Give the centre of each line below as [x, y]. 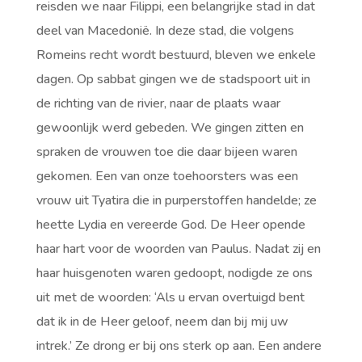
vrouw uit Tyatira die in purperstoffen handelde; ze [176, 200]
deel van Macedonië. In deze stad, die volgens [165, 31]
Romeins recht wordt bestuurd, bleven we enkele [176, 55]
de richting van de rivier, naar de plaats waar [158, 103]
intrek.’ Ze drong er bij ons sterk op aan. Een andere [179, 346]
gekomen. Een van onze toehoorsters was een [167, 176]
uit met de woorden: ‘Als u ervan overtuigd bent [170, 297]
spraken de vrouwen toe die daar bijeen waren [166, 152]
